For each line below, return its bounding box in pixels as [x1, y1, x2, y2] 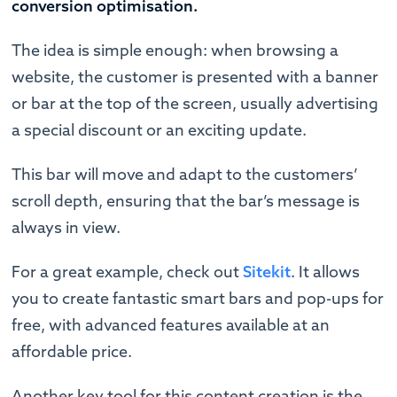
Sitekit [243, 261, 292, 283]
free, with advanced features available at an [12, 315, 331, 336]
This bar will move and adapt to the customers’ [12, 164, 359, 185]
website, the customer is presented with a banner [12, 66, 379, 88]
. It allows [291, 261, 361, 283]
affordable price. [12, 341, 133, 362]
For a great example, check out [12, 261, 244, 283]
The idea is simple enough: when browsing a [12, 40, 339, 61]
